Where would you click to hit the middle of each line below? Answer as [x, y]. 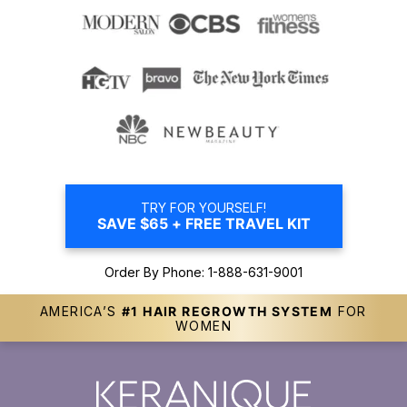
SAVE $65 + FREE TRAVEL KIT [203, 223]
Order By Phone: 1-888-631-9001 [203, 272]
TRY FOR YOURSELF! [203, 207]
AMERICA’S [81, 311]
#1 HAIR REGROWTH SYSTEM [228, 311]
